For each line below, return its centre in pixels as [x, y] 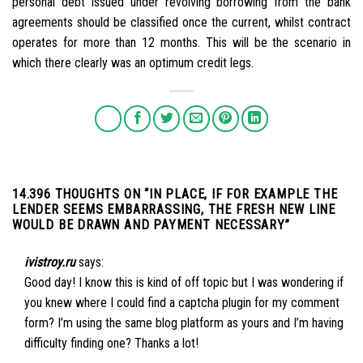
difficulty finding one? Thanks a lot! [111, 344]
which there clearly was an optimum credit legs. [133, 63]
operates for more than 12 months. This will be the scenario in [181, 43]
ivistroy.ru [50, 263]
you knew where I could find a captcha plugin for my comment [182, 303]
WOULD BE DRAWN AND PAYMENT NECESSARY [149, 225]
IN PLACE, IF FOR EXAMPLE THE [243, 194]
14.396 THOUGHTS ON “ [81, 194]
